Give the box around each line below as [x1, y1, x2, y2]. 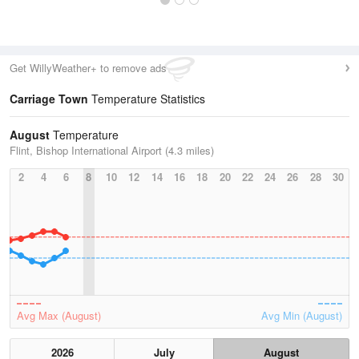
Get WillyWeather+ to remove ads [10, 60, 167, 75]
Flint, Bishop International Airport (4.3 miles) [10, 143, 214, 158]
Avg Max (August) [17, 308, 101, 323]
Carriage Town [10, 91, 88, 107]
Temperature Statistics [88, 91, 205, 107]
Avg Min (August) [261, 308, 342, 323]
